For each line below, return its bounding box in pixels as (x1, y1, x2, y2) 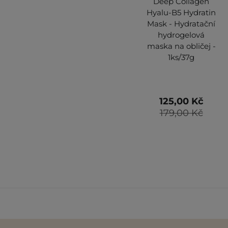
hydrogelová (158, 30, 205, 40)
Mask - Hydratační (147, 18, 215, 28)
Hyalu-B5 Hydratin (147, 7, 216, 17)
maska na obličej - (147, 41, 216, 51)
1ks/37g (168, 52, 194, 62)
